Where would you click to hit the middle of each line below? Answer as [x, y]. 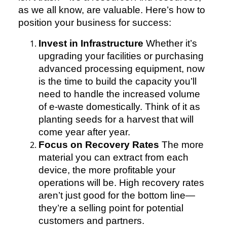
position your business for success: [95, 23]
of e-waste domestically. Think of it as [119, 107]
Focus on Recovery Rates [99, 145]
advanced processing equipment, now [122, 69]
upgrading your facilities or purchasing [121, 56]
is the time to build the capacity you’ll [118, 82]
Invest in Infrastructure [91, 44]
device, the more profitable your [107, 170]
